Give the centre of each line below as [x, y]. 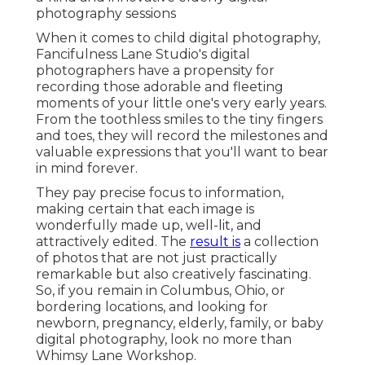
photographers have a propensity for [155, 71]
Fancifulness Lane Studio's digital [143, 55]
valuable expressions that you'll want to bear [182, 152]
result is [215, 242]
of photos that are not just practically [156, 258]
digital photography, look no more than [164, 340]
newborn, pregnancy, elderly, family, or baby [180, 323]
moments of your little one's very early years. [181, 103]
